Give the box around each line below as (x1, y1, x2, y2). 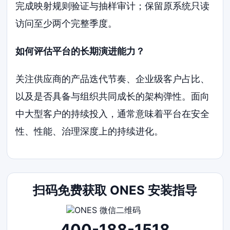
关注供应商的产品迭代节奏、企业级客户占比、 (15, 73, 210, 85)
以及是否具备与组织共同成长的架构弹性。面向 (15, 91, 210, 102)
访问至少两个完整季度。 (15, 18, 118, 29)
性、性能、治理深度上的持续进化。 (15, 126, 164, 137)
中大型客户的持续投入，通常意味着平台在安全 (15, 108, 210, 120)
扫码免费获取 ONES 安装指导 (32, 182, 197, 198)
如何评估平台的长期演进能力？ (15, 46, 145, 57)
